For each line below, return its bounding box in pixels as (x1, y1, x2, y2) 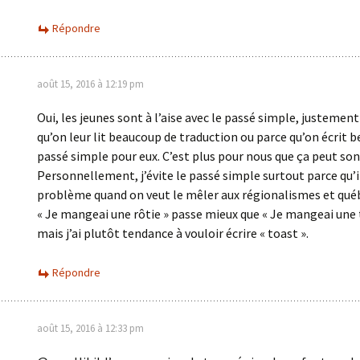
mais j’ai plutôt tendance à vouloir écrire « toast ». (37, 225, 309, 241)
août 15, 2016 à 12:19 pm (37, 77, 144, 91)
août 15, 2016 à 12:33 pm (37, 321, 144, 335)
